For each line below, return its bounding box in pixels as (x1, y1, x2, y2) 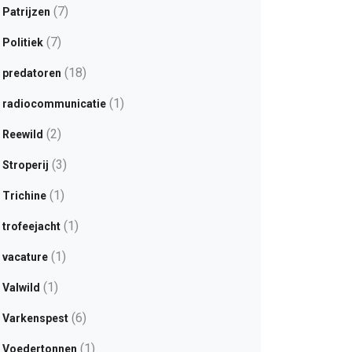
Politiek (2, 36, 43, 49)
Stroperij (2, 159, 49, 171)
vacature (2, 251, 48, 263)
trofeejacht (2, 220, 60, 233)
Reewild (2, 128, 43, 141)
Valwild (2, 281, 40, 294)
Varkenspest (2, 312, 68, 324)
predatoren (2, 67, 61, 79)
